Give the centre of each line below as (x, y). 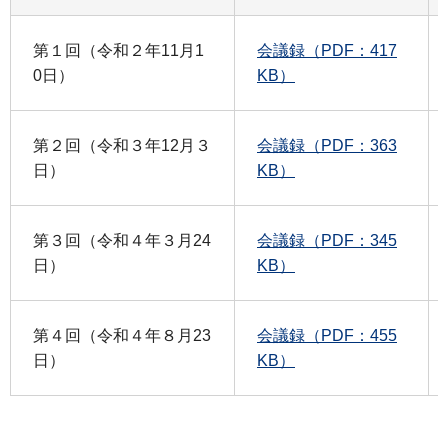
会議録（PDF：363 (327, 145)
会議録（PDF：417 (327, 50)
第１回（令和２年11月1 (118, 50)
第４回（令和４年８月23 (122, 335)
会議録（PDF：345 (327, 240)
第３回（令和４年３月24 (122, 240)
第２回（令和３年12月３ (122, 145)
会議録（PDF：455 (327, 335)
